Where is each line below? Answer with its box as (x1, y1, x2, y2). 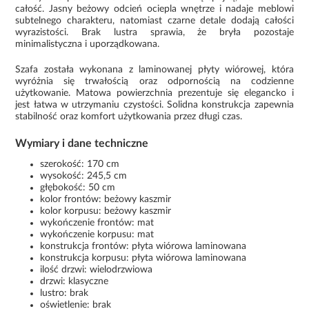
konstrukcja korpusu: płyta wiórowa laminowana (40, 252, 247, 263)
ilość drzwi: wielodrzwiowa (40, 264, 153, 275)
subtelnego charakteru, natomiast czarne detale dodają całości (15, 15, 294, 26)
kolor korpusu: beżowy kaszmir (40, 206, 172, 216)
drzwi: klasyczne (40, 276, 109, 286)
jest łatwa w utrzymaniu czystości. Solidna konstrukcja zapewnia (15, 99, 294, 110)
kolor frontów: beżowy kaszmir (40, 194, 172, 204)
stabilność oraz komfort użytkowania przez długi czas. (15, 111, 243, 121)
